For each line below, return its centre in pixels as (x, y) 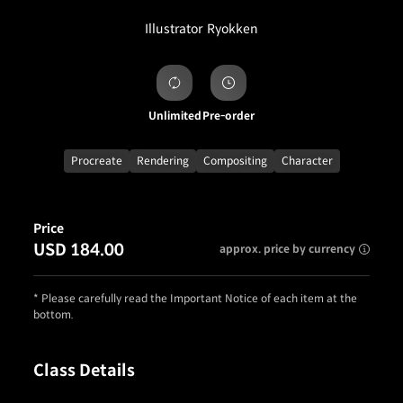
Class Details (84, 371)
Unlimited (175, 116)
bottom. (54, 314)
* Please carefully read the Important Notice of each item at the (195, 298)
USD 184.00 (79, 250)
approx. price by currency (287, 249)
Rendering (162, 161)
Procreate (96, 161)
